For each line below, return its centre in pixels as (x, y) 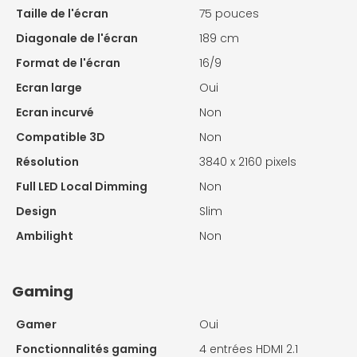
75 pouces (229, 14)
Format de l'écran (68, 63)
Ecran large (49, 88)
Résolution (47, 162)
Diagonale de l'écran (77, 39)
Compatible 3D (61, 137)
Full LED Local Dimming (82, 187)
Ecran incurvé (55, 113)
